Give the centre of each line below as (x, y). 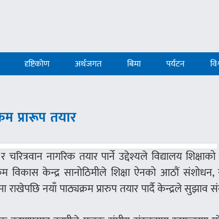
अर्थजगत (88, 64)
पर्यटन (176, 64)
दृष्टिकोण (37, 64)
